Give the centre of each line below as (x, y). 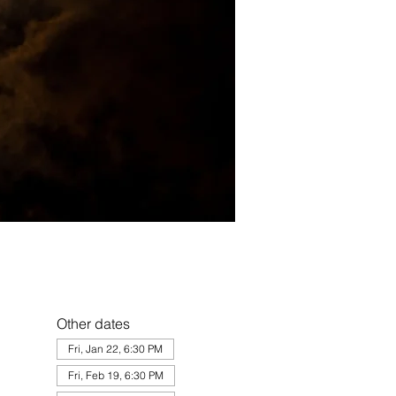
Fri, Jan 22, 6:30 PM (115, 349)
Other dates (93, 324)
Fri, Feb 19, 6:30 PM (115, 376)
